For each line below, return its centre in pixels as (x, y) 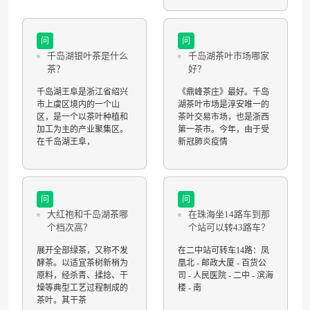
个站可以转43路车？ (229, 227)
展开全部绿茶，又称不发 (82, 250)
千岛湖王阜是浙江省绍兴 (82, 92)
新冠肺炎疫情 (203, 142)
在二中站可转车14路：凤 (224, 250)
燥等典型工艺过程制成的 (82, 288)
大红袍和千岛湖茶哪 (88, 214)
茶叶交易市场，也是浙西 (224, 117)
